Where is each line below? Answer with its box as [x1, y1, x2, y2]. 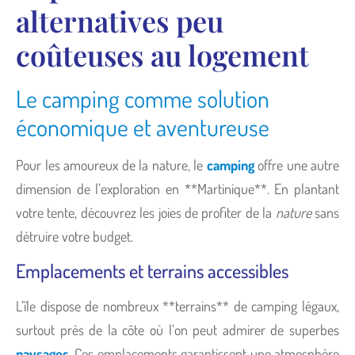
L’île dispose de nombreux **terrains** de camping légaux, [16, 296, 339, 315]
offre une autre [254, 155, 339, 174]
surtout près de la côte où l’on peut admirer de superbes [16, 320, 339, 338]
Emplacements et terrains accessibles [16, 258, 288, 283]
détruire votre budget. [16, 227, 133, 245]
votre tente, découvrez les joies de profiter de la [16, 203, 276, 221]
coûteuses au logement [16, 35, 309, 74]
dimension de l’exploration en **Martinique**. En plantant [16, 179, 339, 197]
